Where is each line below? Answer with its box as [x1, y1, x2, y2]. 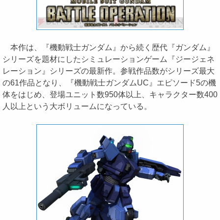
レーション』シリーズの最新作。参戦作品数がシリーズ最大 [2, 67, 215, 75]
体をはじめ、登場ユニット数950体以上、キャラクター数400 [2, 90, 218, 99]
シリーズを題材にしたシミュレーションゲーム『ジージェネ [2, 55, 215, 63]
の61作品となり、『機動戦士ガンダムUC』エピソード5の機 [2, 79, 216, 87]
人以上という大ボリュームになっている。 [2, 102, 152, 110]
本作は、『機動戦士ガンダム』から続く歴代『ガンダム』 [2, 43, 215, 52]
